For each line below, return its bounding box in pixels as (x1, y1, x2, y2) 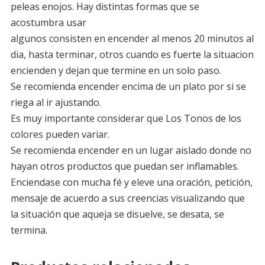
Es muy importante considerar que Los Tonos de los (10, 112, 241, 125)
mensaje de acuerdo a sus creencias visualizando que (10, 192, 245, 205)
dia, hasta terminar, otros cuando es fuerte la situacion (10, 48, 254, 62)
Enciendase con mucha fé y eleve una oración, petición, (10, 176, 253, 189)
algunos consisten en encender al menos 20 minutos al (10, 32, 254, 46)
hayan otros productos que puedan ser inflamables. (10, 160, 239, 173)
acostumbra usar (10, 16, 86, 30)
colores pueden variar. (10, 128, 109, 141)
